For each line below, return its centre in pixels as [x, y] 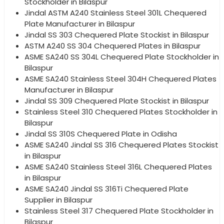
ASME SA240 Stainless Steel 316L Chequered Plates [118, 166]
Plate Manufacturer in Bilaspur [80, 23]
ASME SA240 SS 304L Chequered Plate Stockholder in [122, 56]
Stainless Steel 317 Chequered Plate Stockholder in [119, 210]
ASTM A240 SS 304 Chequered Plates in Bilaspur [112, 45]
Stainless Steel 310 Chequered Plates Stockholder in [121, 111]
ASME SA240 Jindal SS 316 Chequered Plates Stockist [121, 144]
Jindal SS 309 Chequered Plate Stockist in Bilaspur [117, 100]
